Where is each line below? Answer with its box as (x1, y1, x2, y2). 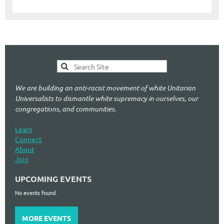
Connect (15, 134, 42, 143)
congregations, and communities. (15, 103, 116, 113)
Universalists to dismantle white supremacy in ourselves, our (15, 93, 198, 103)
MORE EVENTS (22, 213, 71, 222)
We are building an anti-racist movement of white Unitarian (15, 82, 195, 92)
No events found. (15, 188, 57, 196)
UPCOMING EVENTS (15, 173, 91, 184)
